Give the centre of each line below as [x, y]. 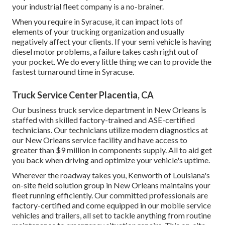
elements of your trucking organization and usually [98, 31]
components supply [132, 150]
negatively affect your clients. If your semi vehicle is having [112, 41]
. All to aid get [189, 150]
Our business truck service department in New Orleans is [109, 109]
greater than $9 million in [55, 150]
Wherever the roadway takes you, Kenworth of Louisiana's [111, 175]
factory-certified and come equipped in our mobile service [111, 205]
